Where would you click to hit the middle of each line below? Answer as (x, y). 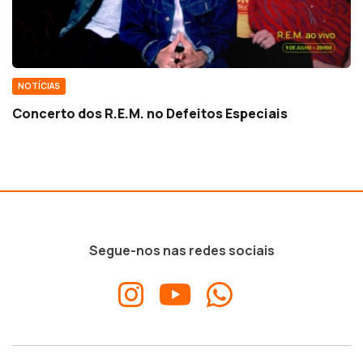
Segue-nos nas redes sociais (181, 251)
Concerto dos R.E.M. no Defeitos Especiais (150, 114)
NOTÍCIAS (39, 86)
